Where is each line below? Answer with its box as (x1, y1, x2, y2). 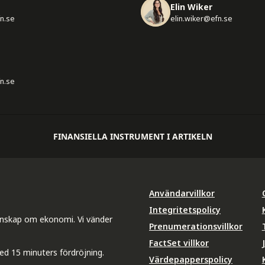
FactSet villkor (149, 237, 209, 248)
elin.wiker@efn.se (170, 14, 232, 24)
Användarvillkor (149, 187, 215, 199)
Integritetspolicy (149, 203, 221, 215)
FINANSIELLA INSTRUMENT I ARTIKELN (53, 130, 212, 142)
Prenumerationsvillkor (149, 220, 243, 232)
